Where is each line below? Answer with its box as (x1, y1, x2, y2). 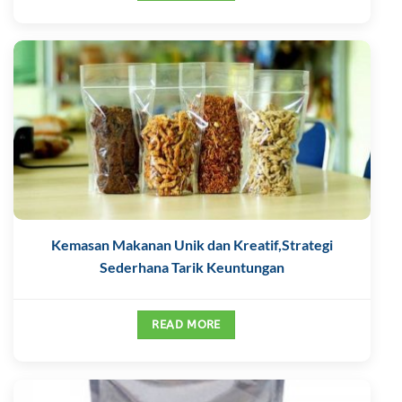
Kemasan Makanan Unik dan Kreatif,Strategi (51, 236, 333, 254)
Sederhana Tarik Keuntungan (100, 258, 284, 276)
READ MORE (152, 318, 221, 332)
